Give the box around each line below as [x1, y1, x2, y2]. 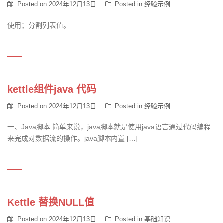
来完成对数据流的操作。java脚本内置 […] [7, 134, 138, 142]
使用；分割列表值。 [7, 21, 70, 29]
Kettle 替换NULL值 [7, 197, 94, 208]
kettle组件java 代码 [7, 84, 96, 95]
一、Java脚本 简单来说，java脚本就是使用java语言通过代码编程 [7, 123, 211, 131]
